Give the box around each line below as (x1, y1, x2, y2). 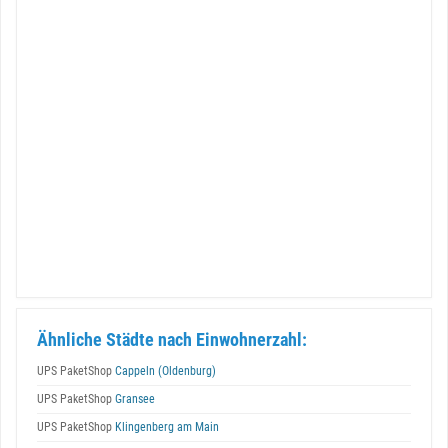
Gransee (112, 392, 155, 406)
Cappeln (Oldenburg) (112, 364, 216, 378)
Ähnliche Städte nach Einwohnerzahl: (37, 329, 307, 350)
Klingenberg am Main (112, 420, 219, 434)
